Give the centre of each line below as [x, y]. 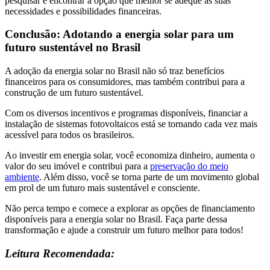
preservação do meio [189, 166]
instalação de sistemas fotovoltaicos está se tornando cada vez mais [131, 124]
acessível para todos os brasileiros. [70, 135]
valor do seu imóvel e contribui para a [77, 166]
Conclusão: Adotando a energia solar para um [119, 34]
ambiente [22, 177]
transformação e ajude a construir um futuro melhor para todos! [124, 230]
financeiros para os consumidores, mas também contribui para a [125, 82]
